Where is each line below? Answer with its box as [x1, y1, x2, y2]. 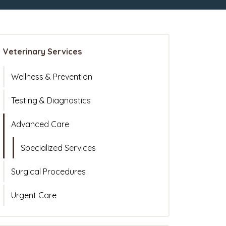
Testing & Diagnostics [11, 95, 91, 106]
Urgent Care [11, 190, 56, 201]
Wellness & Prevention [11, 72, 92, 82]
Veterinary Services [3, 46, 82, 57]
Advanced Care [11, 119, 69, 130]
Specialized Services [21, 143, 96, 153]
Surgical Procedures [11, 166, 86, 177]
